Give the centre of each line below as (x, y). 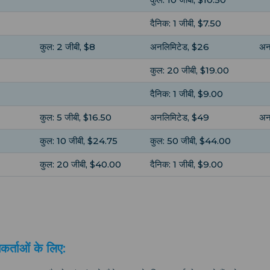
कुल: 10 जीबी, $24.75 (79, 140)
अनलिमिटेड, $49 (180, 117)
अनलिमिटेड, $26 (180, 46)
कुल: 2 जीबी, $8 (67, 46)
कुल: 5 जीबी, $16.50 (76, 117)
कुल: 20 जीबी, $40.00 (80, 164)
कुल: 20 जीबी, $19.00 (190, 70)
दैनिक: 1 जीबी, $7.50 (186, 23)
